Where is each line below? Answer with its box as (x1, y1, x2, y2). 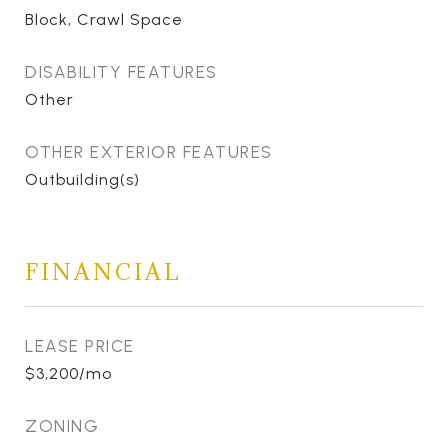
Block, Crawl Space (25, 10, 183, 29)
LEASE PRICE (25, 336, 135, 356)
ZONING (25, 416, 99, 436)
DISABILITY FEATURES (25, 62, 218, 82)
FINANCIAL (25, 257, 182, 286)
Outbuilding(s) (25, 170, 140, 189)
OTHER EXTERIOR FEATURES (25, 142, 273, 162)
